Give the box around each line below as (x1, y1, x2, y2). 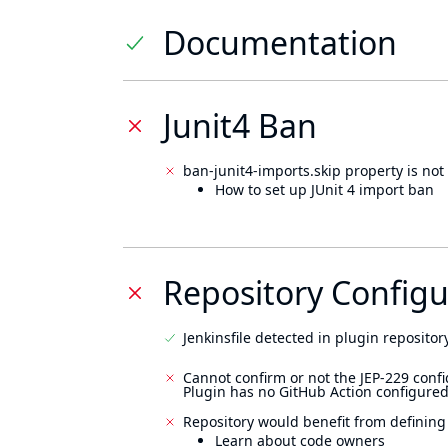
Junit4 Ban (163, 104, 317, 147)
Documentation (163, 21, 397, 64)
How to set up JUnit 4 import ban (215, 180, 434, 199)
